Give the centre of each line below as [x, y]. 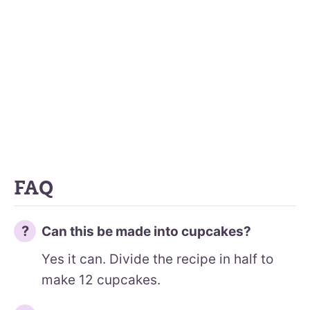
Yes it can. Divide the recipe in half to [157, 259]
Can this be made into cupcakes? [146, 231]
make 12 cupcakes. [101, 280]
